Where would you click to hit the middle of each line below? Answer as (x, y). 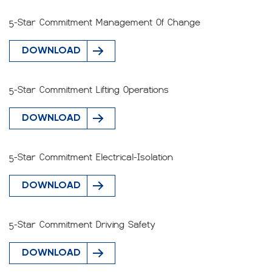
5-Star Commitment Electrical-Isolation (91, 157)
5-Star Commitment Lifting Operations (89, 90)
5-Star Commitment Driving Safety (82, 225)
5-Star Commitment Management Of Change (105, 22)
